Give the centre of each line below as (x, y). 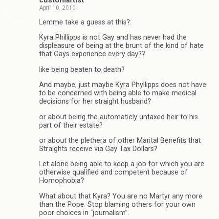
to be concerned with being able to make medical (118, 93)
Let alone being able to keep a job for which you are (122, 164)
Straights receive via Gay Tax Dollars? (98, 149)
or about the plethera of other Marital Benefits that (120, 140)
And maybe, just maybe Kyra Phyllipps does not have (123, 85)
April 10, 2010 (57, 8)
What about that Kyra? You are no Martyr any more (121, 196)
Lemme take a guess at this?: (85, 22)
